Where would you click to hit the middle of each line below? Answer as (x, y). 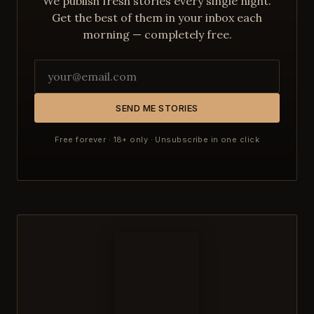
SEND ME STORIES (157, 108)
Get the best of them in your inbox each (157, 18)
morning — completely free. (157, 34)
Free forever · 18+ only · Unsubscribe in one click (157, 139)
